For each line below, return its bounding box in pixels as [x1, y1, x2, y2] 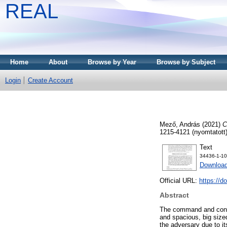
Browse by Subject [157, 58, 215, 66]
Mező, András [160, 120, 200, 128]
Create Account [28, 77, 73, 84]
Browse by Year [88, 58, 136, 66]
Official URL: [160, 177, 199, 185]
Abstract [160, 191, 189, 200]
